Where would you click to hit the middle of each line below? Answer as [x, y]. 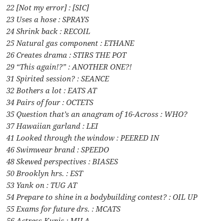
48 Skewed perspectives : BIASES [62, 162]
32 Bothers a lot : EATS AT [52, 91]
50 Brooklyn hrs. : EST [45, 173]
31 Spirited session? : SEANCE [58, 79]
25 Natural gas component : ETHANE [71, 43]
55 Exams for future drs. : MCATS [64, 209]
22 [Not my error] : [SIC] [48, 8]
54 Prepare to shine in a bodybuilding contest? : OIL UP [102, 197]
